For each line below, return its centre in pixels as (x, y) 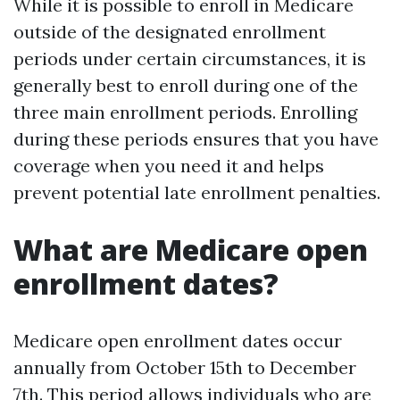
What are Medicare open (191, 250)
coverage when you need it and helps (169, 166)
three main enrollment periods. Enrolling (185, 112)
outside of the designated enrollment (170, 32)
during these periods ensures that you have (196, 139)
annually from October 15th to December (185, 367)
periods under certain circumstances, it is (190, 58)
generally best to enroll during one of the (186, 85)
